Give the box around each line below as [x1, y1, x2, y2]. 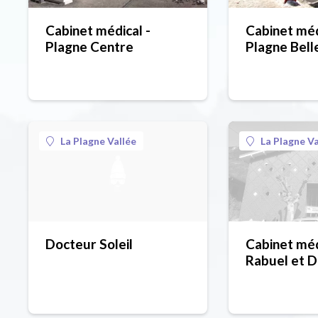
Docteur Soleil [45, 236, 133, 253]
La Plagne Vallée [60, 135, 136, 148]
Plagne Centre [45, 38, 133, 55]
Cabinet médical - [45, 22, 150, 39]
